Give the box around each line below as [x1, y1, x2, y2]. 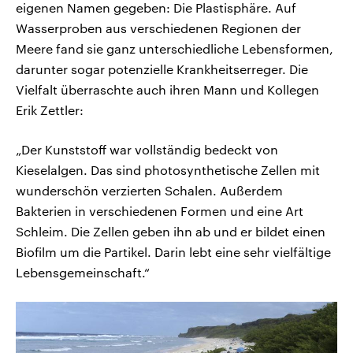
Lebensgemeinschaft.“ [16, 264, 150, 280]
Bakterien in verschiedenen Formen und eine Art [16, 203, 303, 218]
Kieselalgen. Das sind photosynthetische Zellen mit [16, 162, 320, 177]
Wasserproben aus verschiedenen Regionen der [16, 20, 301, 35]
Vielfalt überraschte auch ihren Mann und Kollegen [16, 81, 319, 97]
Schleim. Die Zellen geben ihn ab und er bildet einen [16, 223, 325, 239]
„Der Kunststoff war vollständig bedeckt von [16, 141, 278, 157]
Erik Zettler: [16, 102, 84, 117]
